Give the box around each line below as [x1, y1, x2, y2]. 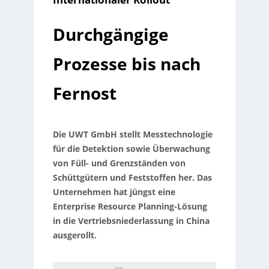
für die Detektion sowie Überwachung [52, 143, 210, 155]
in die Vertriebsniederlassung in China [52, 215, 210, 227]
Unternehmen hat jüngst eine [52, 186, 175, 198]
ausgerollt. [52, 229, 97, 241]
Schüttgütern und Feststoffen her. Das [52, 172, 212, 184]
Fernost [52, 82, 116, 105]
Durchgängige [52, 23, 169, 46]
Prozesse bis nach [52, 52, 201, 76]
